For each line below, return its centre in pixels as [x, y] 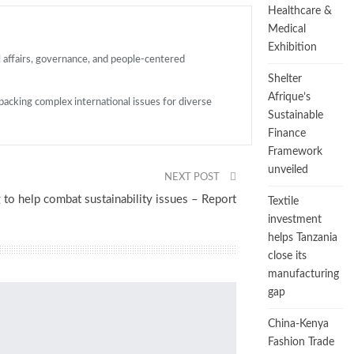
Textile [283, 201]
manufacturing [303, 274]
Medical [287, 29]
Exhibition [292, 47]
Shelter [285, 79]
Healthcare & [300, 11]
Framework [295, 152]
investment [295, 220]
